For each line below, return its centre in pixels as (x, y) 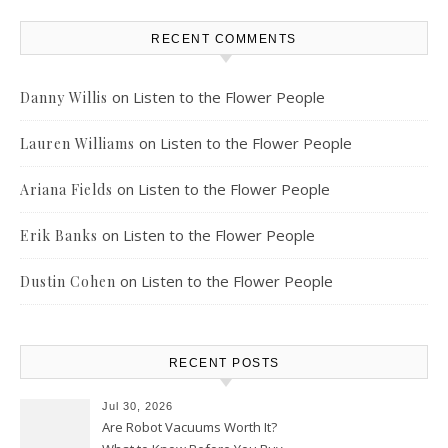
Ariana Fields (66, 189)
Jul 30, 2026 (137, 406)
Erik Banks (59, 235)
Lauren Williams (77, 143)
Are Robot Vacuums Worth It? (189, 427)
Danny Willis (64, 97)
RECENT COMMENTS (224, 39)
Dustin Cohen (68, 281)
